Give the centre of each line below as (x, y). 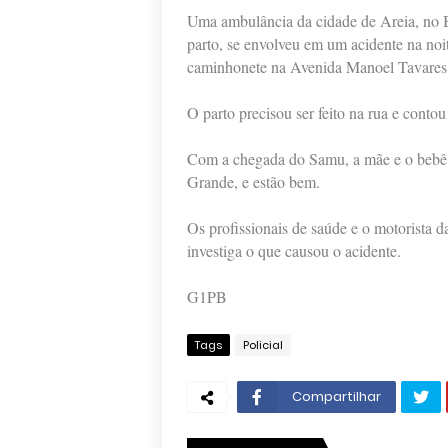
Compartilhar (336, 396)
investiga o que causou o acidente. (294, 250)
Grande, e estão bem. (253, 181)
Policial (263, 345)
